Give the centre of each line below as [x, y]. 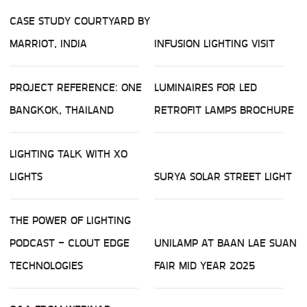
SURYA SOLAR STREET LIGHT [223, 177]
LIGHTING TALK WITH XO [69, 154]
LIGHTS [26, 177]
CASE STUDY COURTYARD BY [80, 21]
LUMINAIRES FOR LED [206, 88]
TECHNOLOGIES [46, 266]
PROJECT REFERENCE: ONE [76, 88]
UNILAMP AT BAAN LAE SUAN [225, 243]
